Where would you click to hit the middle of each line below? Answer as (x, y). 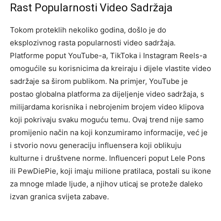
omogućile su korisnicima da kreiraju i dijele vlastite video (110, 69)
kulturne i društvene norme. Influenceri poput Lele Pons (108, 158)
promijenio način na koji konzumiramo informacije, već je (109, 133)
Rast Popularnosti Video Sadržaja (91, 8)
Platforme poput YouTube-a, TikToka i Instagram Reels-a (108, 56)
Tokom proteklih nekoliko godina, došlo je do (88, 30)
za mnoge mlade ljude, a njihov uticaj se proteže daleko (106, 184)
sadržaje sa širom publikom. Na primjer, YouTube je (99, 81)
